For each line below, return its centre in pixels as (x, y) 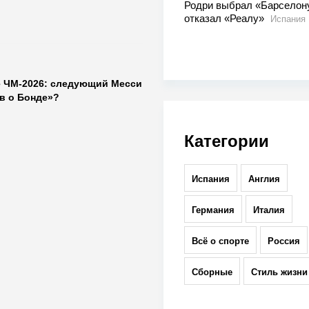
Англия (264, 179)
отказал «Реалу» (225, 19)
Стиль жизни (279, 272)
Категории (226, 141)
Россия (283, 241)
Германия (213, 210)
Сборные (212, 272)
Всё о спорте (220, 241)
